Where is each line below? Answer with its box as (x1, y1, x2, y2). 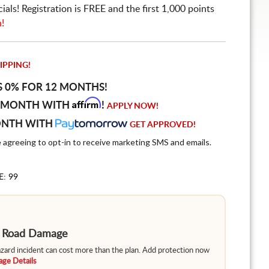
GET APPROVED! (130, 121, 196, 129)
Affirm (72, 97, 100, 109)
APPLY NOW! (107, 102, 159, 110)
